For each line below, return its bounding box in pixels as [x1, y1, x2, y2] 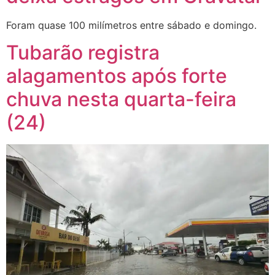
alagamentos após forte [6, 64, 227, 88]
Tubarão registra [6, 41, 160, 65]
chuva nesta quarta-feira [6, 87, 236, 112]
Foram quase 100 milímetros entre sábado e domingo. [6, 19, 257, 31]
